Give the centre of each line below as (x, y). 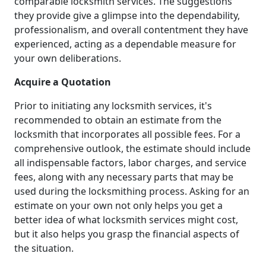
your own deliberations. (68, 58)
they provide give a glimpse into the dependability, (127, 15)
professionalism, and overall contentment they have (131, 29)
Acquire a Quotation (63, 82)
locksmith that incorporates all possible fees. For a (127, 134)
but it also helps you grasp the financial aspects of (127, 234)
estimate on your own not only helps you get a (118, 205)
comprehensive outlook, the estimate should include (132, 148)
